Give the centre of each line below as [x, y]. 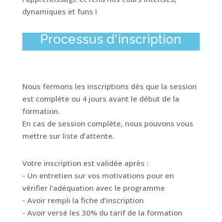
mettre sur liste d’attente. [68, 136]
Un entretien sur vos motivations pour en [100, 175]
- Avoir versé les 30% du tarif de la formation [102, 213]
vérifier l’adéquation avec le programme [93, 188]
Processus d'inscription [111, 39]
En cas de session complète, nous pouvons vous [108, 123]
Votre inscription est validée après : [85, 163]
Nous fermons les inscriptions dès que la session [109, 86]
